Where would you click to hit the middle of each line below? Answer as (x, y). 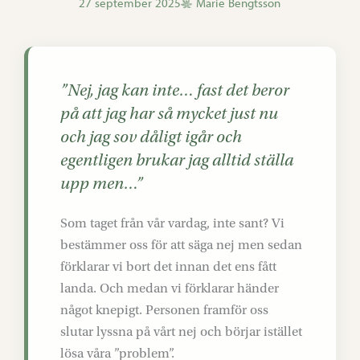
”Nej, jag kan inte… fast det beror (175, 90)
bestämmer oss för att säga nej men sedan (181, 245)
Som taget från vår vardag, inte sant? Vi (172, 223)
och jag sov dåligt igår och (151, 137)
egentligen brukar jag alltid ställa (177, 160)
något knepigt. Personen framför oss (164, 310)
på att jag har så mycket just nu (169, 114)
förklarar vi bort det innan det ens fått (168, 266)
